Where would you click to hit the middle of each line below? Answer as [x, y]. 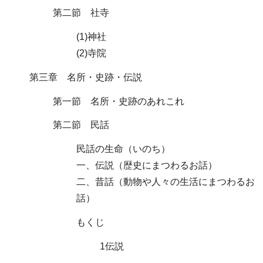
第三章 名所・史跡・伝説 [86, 77]
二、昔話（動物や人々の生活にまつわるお [166, 182]
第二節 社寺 [81, 13]
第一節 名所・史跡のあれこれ [119, 101]
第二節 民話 [81, 125]
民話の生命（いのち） [123, 149]
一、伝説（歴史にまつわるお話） [147, 166]
